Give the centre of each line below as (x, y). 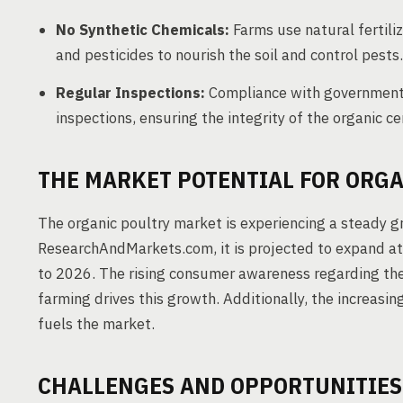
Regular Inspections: (130, 93)
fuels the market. (96, 324)
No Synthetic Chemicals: (143, 30)
